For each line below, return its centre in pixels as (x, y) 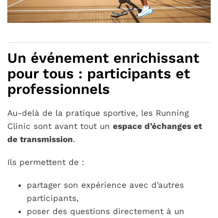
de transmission (40, 139)
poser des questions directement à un (106, 211)
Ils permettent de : (46, 162)
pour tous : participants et (99, 73)
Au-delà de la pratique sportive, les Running (98, 113)
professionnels (59, 89)
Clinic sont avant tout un (60, 126)
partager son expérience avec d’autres (106, 185)
